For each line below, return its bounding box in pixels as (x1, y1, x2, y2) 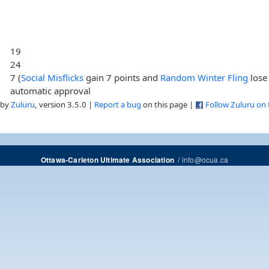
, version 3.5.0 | (35, 98, 94, 110)
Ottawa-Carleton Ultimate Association (40, 154, 174, 165)
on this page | (141, 98, 195, 110)
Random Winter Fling (160, 71, 249, 83)
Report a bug (94, 98, 141, 110)
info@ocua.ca (181, 154, 229, 165)
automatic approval (10, 84, 91, 97)
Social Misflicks (21, 71, 84, 83)
